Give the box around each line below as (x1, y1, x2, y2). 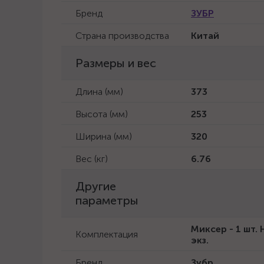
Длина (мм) (75, 86, 123, 97)
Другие (75, 179, 116, 193)
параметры (75, 193, 138, 207)
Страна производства (75, 30, 169, 41)
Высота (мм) (75, 108, 128, 120)
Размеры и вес (75, 56, 156, 70)
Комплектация (75, 229, 138, 240)
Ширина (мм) (75, 131, 132, 142)
